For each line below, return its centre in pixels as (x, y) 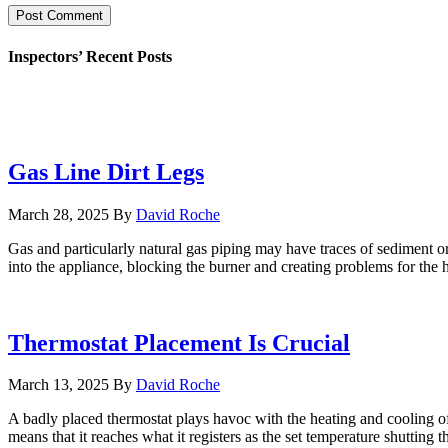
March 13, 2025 (58, 385)
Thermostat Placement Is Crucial (179, 342)
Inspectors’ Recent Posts (90, 56)
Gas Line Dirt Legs (106, 171)
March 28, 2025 (58, 214)
